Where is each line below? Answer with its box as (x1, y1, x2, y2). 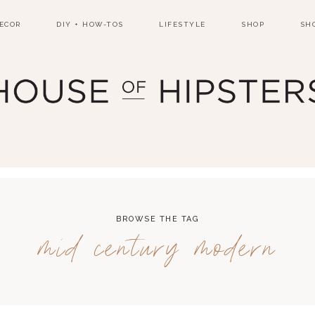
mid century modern (38, 229, 277, 271)
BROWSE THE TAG (116, 214, 199, 224)
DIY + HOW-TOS (56, 20, 124, 28)
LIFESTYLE (159, 20, 206, 28)
